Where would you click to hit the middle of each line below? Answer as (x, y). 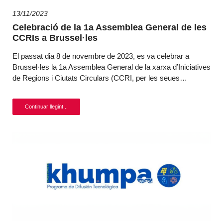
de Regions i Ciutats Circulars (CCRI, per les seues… (100, 78)
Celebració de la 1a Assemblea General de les (110, 27)
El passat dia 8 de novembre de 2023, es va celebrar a (101, 56)
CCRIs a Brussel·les (55, 38)
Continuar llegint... (46, 107)
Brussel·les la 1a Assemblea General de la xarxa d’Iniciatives (111, 67)
